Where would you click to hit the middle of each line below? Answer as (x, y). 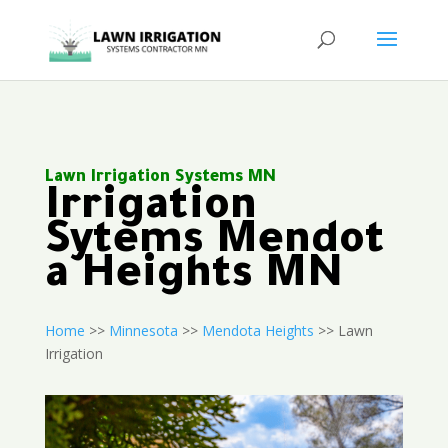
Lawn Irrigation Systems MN (160, 178)
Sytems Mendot (214, 244)
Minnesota (143, 330)
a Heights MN (193, 278)
